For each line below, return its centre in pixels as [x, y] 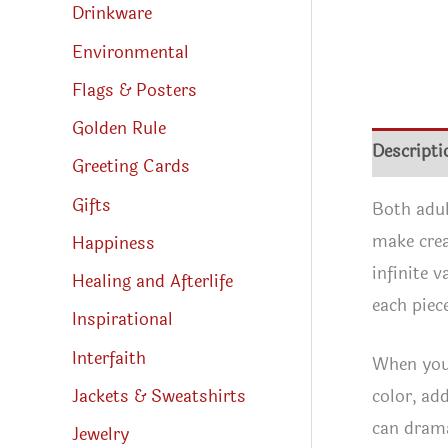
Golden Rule [119, 129]
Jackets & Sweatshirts [159, 396]
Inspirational [122, 320]
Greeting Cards [131, 167]
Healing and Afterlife [152, 282]
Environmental [130, 52]
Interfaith [109, 358]
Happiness [113, 243]
